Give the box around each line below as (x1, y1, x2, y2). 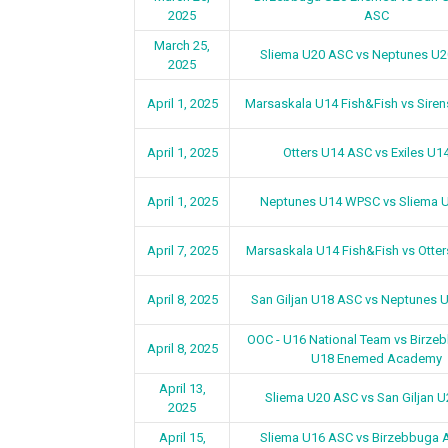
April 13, (158, 381, 206, 396)
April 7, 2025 (146, 243, 218, 258)
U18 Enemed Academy (310, 351, 442, 366)
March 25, (154, 38, 211, 53)
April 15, (158, 430, 206, 445)
